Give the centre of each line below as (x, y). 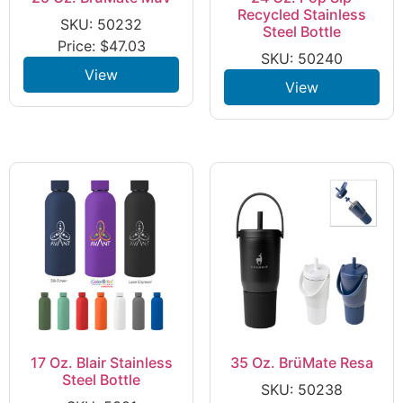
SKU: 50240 (301, 58)
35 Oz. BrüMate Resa (301, 362)
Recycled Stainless (301, 14)
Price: (78, 45)
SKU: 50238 (301, 389)
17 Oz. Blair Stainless (101, 362)
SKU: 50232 (102, 24)
